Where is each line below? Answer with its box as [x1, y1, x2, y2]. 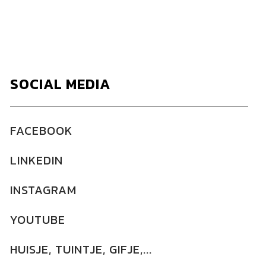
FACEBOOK [9, 122, 72, 140]
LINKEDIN [9, 151, 63, 169]
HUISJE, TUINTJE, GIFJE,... [9, 240, 152, 258]
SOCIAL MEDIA [9, 74, 110, 94]
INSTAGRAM [9, 181, 77, 199]
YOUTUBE [9, 211, 65, 229]
